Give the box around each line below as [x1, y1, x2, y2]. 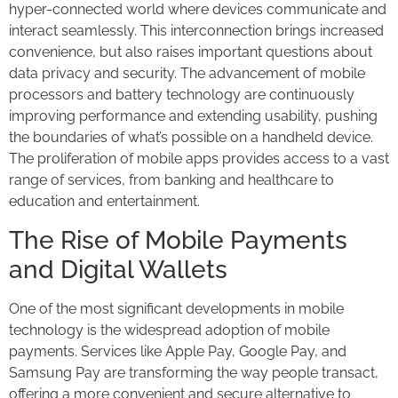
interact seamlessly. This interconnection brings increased [9, 22, 384, 40]
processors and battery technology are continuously [9, 86, 354, 104]
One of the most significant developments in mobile [9, 299, 344, 317]
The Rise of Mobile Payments [9, 225, 347, 255]
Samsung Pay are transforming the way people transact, [9, 363, 378, 381]
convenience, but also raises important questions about [9, 44, 372, 61]
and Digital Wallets [9, 254, 227, 284]
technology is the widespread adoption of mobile [9, 321, 330, 338]
